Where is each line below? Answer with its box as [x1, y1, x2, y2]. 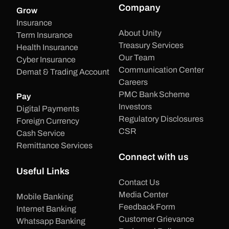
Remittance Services [16, 141, 93, 150]
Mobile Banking [16, 192, 73, 201]
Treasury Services [119, 41, 184, 50]
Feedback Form [119, 202, 175, 212]
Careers [119, 78, 148, 87]
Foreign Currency [16, 117, 79, 126]
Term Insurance [16, 31, 73, 40]
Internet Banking [16, 204, 76, 214]
